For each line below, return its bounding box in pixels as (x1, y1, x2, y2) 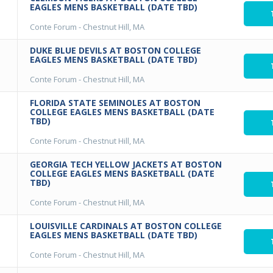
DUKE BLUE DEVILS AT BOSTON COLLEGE (30, 44, 201, 56)
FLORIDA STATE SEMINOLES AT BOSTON (30, 97, 200, 108)
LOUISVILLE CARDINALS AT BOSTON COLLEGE (30, 220, 222, 232)
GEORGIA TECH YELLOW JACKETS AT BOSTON (30, 158, 222, 170)
